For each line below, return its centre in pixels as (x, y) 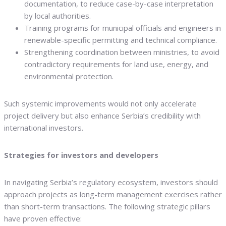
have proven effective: (43, 219)
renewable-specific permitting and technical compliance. (121, 40)
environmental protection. (69, 76)
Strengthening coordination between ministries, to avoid (122, 52)
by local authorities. (58, 16)
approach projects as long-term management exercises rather (113, 194)
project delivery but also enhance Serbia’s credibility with (102, 116)
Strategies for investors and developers (81, 155)
